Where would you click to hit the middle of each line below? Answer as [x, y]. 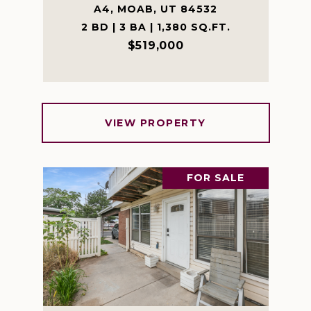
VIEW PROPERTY [155, 123]
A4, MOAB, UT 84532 [155, 9]
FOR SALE [215, 178]
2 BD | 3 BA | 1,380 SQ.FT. [155, 27]
